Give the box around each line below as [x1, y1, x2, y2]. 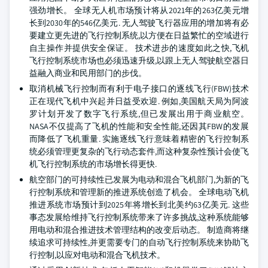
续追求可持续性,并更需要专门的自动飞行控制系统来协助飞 [29, 237, 249, 248]
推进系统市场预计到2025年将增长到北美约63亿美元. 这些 [29, 199, 249, 210]
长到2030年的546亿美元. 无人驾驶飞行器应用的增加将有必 [29, 17, 249, 28]
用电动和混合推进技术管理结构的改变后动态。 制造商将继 [29, 224, 249, 235]
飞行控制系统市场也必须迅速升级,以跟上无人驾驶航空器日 [29, 55, 249, 66]
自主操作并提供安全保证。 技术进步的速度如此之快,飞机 [29, 42, 249, 53]
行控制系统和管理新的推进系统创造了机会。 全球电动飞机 [29, 187, 249, 197]
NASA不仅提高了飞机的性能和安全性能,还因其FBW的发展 [29, 121, 249, 132]
